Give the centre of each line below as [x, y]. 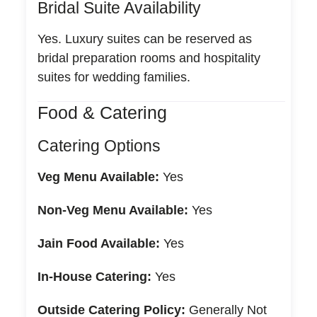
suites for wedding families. [114, 77]
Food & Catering [102, 112]
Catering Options [99, 145]
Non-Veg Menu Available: [113, 210]
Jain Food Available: [98, 243]
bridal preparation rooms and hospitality [149, 58]
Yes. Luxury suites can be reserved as [144, 39]
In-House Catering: [94, 276]
